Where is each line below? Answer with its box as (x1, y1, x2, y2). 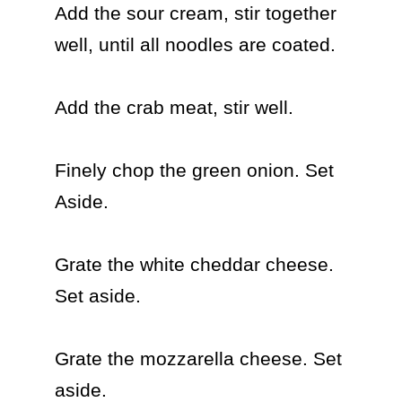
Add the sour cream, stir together (54, 3, 336, 23)
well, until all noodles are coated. (54, 34, 336, 55)
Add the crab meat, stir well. (54, 97, 293, 118)
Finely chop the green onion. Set (54, 160, 334, 180)
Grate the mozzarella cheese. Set (54, 348, 342, 369)
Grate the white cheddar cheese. (54, 254, 334, 275)
